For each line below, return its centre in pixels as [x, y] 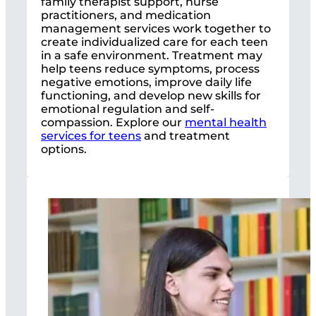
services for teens [91, 135]
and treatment [186, 135]
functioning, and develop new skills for [151, 95]
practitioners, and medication [126, 15]
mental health [226, 122]
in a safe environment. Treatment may [152, 55]
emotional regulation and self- [128, 109]
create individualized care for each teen [154, 42]
